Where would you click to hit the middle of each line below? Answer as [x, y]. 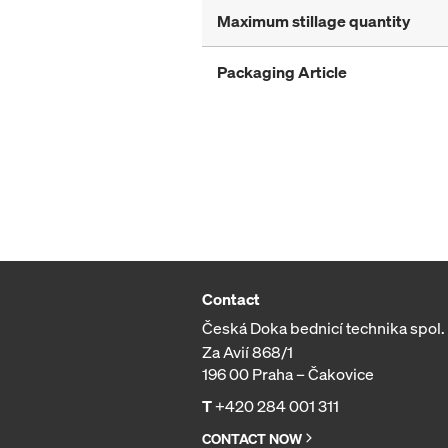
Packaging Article [282, 72]
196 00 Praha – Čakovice [288, 374]
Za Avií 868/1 [247, 352]
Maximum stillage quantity [313, 21]
